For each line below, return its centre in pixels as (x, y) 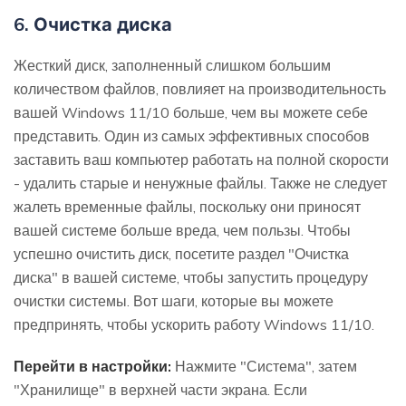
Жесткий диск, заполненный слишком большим (172, 65)
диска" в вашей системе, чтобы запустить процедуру (191, 277)
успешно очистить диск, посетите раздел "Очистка (181, 253)
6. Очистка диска (93, 24)
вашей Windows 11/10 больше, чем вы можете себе (191, 112)
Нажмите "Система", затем (264, 366)
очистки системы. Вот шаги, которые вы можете (174, 300)
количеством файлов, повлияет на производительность (200, 88)
